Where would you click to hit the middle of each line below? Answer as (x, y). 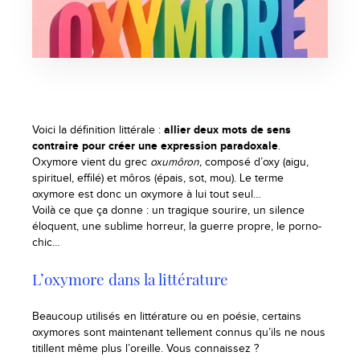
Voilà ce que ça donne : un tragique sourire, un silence (168, 210)
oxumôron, (178, 162)
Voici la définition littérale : (98, 130)
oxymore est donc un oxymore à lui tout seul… (147, 194)
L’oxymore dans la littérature (130, 279)
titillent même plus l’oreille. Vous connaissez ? (145, 348)
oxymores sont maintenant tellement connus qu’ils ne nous (179, 332)
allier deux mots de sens (227, 130)
